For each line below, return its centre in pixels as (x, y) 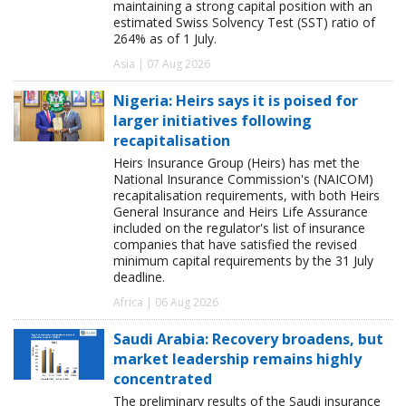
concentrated (163, 379)
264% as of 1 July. (165, 39)
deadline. (139, 277)
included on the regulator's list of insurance (239, 228)
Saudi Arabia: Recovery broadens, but (248, 339)
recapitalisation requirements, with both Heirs (246, 196)
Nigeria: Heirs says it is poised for (236, 101)
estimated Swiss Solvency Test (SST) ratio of (244, 23)
